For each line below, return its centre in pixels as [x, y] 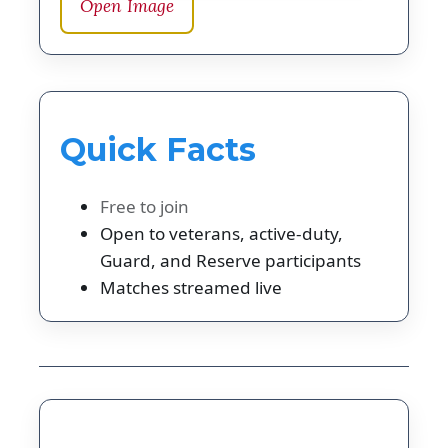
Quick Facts [158, 150]
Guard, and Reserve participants [230, 260]
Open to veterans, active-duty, [221, 233]
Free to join [144, 206]
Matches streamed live [191, 287]
